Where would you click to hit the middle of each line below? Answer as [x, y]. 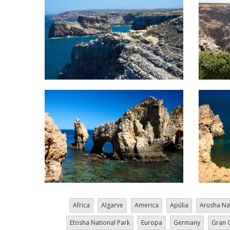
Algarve [112, 205]
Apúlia [179, 205]
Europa [151, 222]
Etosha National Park [100, 222]
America [147, 205]
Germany [187, 222]
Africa [81, 205]
